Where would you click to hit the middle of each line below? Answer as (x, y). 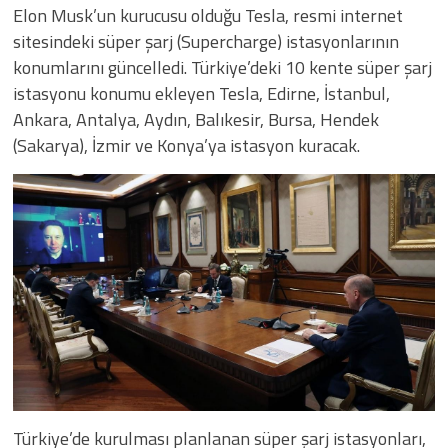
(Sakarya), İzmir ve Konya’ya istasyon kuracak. (186, 145)
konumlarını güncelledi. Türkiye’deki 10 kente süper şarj (222, 67)
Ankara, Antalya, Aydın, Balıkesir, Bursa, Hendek (196, 119)
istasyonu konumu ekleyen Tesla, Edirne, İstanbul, (201, 93)
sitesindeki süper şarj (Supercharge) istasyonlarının (206, 41)
